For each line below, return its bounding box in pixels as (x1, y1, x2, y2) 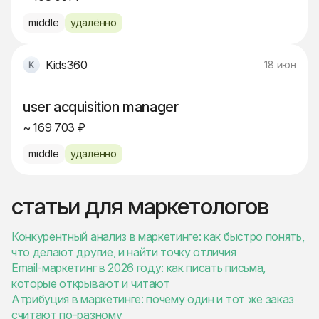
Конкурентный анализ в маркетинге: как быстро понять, (11, 229, 305, 244)
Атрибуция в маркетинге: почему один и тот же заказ (11, 292, 294, 306)
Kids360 (46, 58, 88, 72)
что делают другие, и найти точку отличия (11, 245, 236, 259)
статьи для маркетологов (11, 192, 269, 220)
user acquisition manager (23, 98, 179, 115)
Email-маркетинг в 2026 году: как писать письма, (11, 261, 266, 275)
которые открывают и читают (11, 276, 170, 291)
